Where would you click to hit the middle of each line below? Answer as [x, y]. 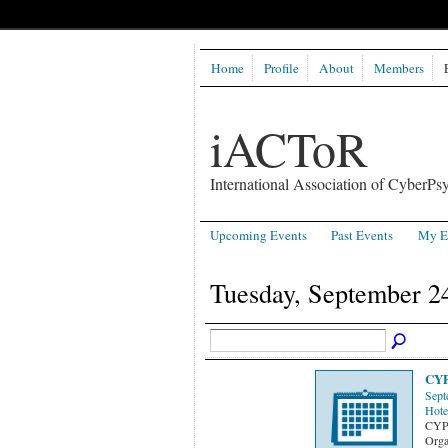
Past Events [362, 235]
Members [398, 67]
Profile [281, 67]
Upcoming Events [258, 235]
